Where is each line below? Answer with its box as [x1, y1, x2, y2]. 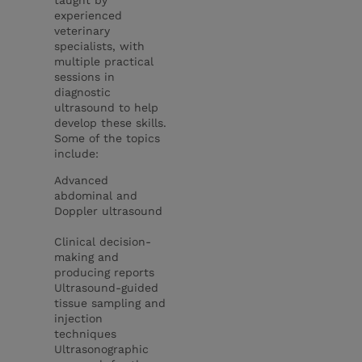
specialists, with [54, 39, 145, 53]
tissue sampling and [54, 296, 166, 309]
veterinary [54, 23, 111, 37]
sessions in [54, 69, 116, 83]
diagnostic [54, 85, 112, 99]
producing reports [54, 265, 159, 279]
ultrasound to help [54, 100, 159, 114]
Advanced [54, 173, 109, 187]
